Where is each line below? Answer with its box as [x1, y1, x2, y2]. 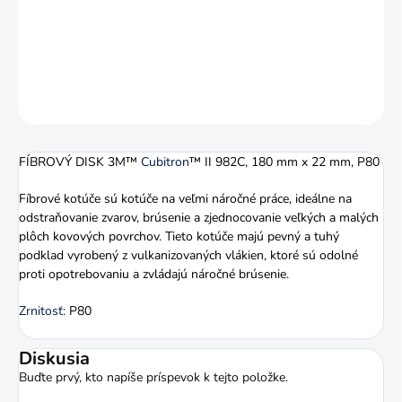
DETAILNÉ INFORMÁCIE [18, 51, 137, 66]
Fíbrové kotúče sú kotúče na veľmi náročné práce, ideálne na [19, 190, 352, 208]
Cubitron [141, 153, 189, 171]
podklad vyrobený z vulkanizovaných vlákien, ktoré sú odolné [19, 247, 358, 265]
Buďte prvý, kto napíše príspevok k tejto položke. [19, 369, 288, 387]
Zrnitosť [19, 302, 63, 320]
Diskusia [19, 346, 90, 371]
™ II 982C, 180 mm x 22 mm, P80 [189, 153, 380, 171]
